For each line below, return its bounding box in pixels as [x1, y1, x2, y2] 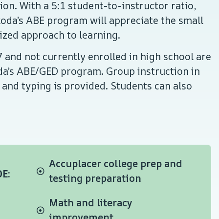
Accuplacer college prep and [49, 156, 183, 170]
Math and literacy [49, 196, 133, 209]
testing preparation [49, 171, 142, 185]
